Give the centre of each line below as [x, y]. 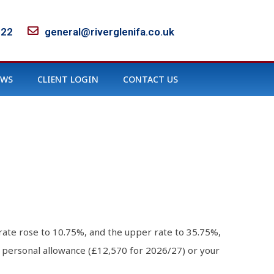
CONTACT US [150, 79]
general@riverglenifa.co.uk [109, 31]
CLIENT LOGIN [68, 79]
